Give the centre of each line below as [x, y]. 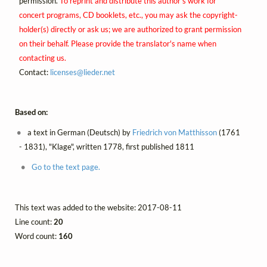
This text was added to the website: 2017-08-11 [98, 207]
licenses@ [66, 72]
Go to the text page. [66, 167]
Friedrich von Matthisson [175, 132]
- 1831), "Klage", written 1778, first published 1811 [106, 146]
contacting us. [42, 58]
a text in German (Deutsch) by [79, 132]
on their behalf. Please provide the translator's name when [117, 44]
